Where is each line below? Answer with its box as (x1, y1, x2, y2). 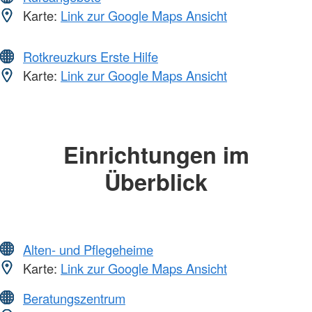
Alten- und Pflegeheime (23, 240, 153, 258)
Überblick (104, 165, 208, 198)
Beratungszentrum (23, 288, 125, 307)
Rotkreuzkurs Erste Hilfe (23, 47, 158, 66)
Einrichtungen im (63, 138, 249, 171)
